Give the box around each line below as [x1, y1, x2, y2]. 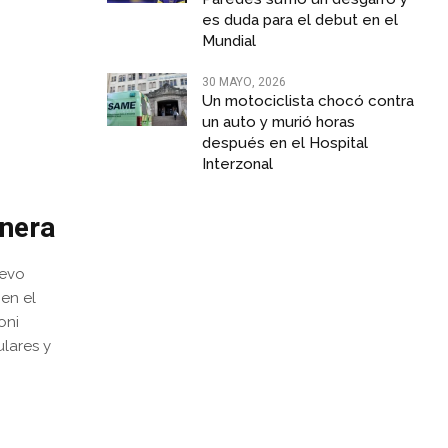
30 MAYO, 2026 [201, 73, 286, 92]
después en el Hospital [201, 134, 368, 153]
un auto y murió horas [201, 113, 355, 132]
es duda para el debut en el [201, 11, 398, 30]
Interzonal [201, 155, 273, 174]
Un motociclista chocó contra [201, 92, 414, 111]
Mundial [201, 32, 256, 51]
